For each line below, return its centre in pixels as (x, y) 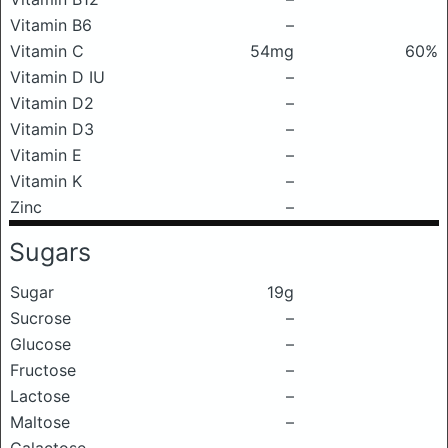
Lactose (40, 396)
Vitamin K (46, 181)
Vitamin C (47, 51)
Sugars (50, 252)
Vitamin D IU (57, 77)
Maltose (40, 422)
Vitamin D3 (52, 129)
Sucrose (40, 318)
